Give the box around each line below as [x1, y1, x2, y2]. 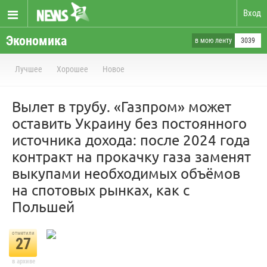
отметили [11, 230, 35, 236]
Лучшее [15, 64, 42, 74]
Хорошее [57, 64, 88, 74]
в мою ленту [195, 36, 232, 45]
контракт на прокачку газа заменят [12, 148, 251, 165]
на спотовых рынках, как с [12, 181, 190, 198]
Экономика [6, 33, 67, 48]
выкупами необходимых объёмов [12, 164, 240, 182]
